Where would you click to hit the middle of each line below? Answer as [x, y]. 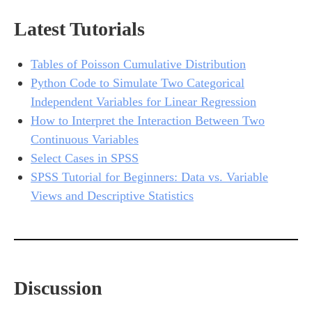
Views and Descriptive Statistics [112, 195]
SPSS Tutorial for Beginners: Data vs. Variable [149, 177]
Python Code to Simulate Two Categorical [138, 83]
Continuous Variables [85, 139]
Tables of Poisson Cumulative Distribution [138, 64]
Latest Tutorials [79, 29]
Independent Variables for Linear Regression [143, 101]
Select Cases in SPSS [85, 158]
